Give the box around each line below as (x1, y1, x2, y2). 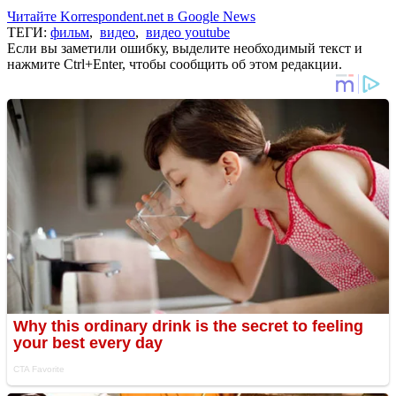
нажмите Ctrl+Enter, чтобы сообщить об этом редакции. (7, 56, 342, 72)
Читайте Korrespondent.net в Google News (7, 8, 255, 24)
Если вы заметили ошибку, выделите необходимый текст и (7, 40, 362, 56)
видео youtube (146, 24, 230, 40)
